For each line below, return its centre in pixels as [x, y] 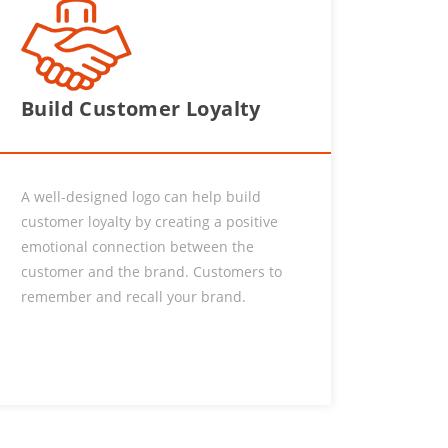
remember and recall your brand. [133, 296]
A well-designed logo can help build [141, 196]
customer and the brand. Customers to [151, 271]
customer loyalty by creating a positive [149, 221]
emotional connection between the [137, 246]
